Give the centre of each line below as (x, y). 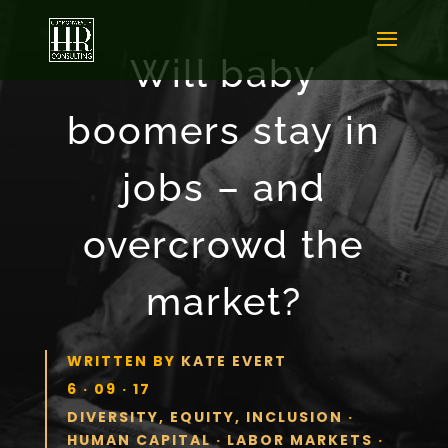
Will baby (224, 73)
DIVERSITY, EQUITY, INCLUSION (204, 416)
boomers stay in (224, 130)
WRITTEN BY (123, 360)
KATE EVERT (233, 360)
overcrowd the (224, 244)
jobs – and (223, 187)
